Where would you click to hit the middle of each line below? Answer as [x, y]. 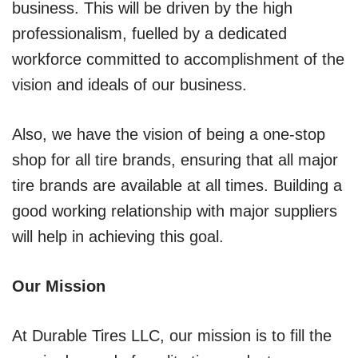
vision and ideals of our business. [129, 84]
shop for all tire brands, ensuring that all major [175, 159]
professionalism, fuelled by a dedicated [149, 33]
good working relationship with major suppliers [175, 211]
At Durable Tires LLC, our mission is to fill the [172, 335]
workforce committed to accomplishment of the [178, 59]
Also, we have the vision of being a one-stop [169, 134]
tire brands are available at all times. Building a [177, 185]
